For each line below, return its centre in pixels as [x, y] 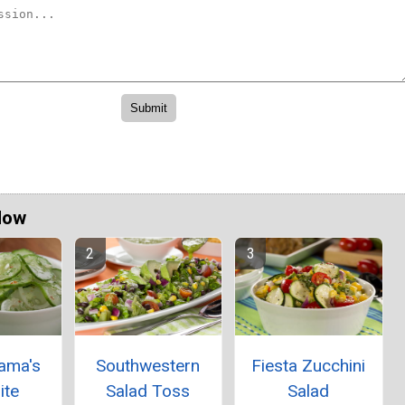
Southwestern [148, 365]
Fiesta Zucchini [309, 365]
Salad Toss [148, 391]
